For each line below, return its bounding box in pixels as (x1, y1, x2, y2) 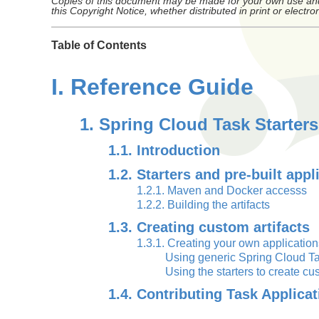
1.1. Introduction (108, 142, 220, 158)
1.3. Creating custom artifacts (108, 219, 310, 235)
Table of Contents (51, 39, 147, 51)
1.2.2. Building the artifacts (137, 199, 270, 211)
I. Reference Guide (51, 74, 253, 100)
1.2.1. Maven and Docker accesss (137, 184, 307, 197)
